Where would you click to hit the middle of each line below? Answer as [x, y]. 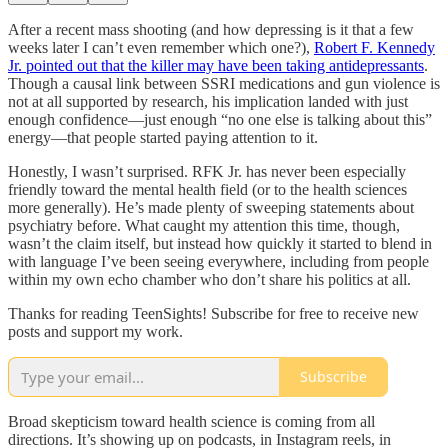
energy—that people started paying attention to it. [163, 137]
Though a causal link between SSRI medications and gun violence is [224, 83]
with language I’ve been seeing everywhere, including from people [218, 261]
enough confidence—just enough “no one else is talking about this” [220, 119]
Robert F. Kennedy [374, 47]
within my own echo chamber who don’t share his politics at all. [209, 279]
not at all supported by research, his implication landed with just [208, 101]
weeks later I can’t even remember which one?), [161, 47]
